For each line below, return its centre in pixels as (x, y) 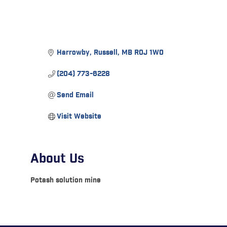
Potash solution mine (65, 180)
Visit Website (79, 116)
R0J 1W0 (149, 52)
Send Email (75, 95)
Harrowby (73, 52)
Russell (106, 52)
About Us (57, 159)
